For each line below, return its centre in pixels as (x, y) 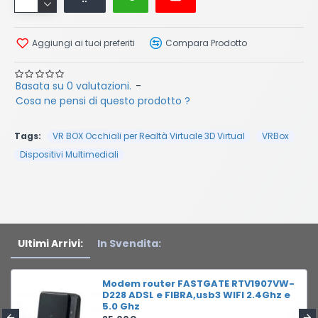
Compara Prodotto (206, 43)
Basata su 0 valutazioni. (73, 86)
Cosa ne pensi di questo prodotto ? (103, 101)
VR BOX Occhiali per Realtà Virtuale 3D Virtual (149, 136)
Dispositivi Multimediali (69, 154)
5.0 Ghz (121, 307)
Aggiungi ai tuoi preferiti (83, 43)
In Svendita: (129, 244)
